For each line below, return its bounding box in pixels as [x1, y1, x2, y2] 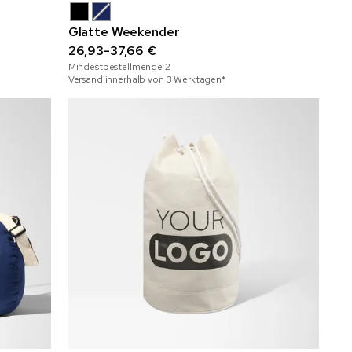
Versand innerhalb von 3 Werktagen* [68, 73, 225, 86]
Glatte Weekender [68, 24, 180, 41]
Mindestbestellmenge [68, 60, 165, 74]
